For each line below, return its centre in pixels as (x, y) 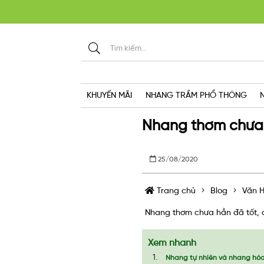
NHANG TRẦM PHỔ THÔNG (196, 95)
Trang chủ (175, 191)
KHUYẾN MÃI (109, 95)
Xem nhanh (172, 242)
